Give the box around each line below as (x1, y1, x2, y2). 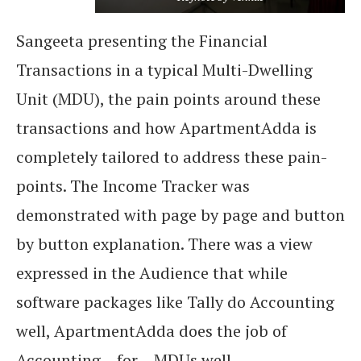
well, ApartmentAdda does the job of (16, 320, 287, 342)
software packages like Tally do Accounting (16, 291, 334, 313)
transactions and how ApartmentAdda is (16, 117, 317, 139)
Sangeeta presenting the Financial (16, 30, 268, 52)
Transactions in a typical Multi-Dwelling (16, 59, 313, 81)
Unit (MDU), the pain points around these (16, 88, 321, 110)
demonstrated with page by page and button (16, 204, 345, 226)
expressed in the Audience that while (16, 262, 288, 284)
